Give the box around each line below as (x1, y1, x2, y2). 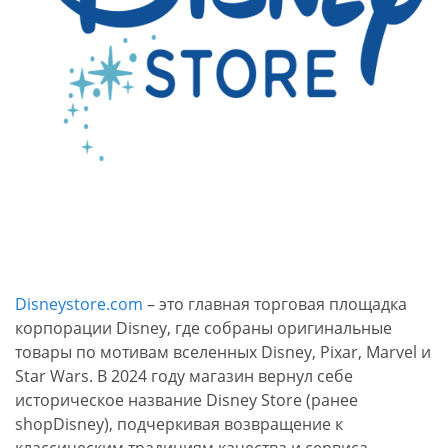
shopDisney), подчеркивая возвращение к (15, 413, 343, 435)
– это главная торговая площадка (143, 293, 407, 315)
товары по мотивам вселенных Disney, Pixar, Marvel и (15, 341, 431, 363)
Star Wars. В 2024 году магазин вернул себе (15, 365, 353, 387)
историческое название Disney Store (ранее (15, 389, 358, 411)
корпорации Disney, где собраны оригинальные (15, 317, 392, 339)
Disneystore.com (15, 293, 143, 315)
